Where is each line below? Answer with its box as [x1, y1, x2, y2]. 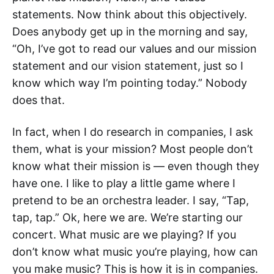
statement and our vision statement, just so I [12, 59, 243, 72]
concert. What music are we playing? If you [12, 228, 236, 241]
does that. [12, 94, 65, 106]
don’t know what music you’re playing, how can [12, 245, 258, 258]
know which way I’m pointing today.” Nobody [12, 76, 247, 89]
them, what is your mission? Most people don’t [12, 143, 253, 155]
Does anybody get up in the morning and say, [12, 25, 248, 38]
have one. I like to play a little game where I [12, 177, 235, 190]
